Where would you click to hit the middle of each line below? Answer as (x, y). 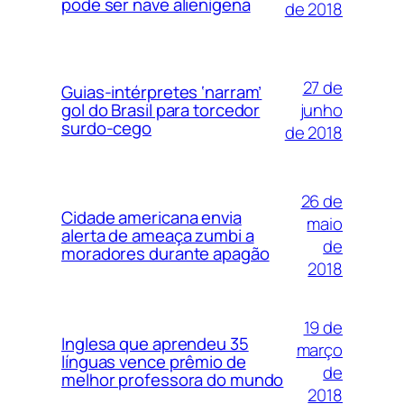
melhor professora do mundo (173, 379)
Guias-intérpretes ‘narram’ (162, 92)
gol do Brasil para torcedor (161, 110)
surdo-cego (107, 128)
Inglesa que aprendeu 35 (155, 343)
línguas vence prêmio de (154, 361)
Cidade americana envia (151, 217)
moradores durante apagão (165, 253)
